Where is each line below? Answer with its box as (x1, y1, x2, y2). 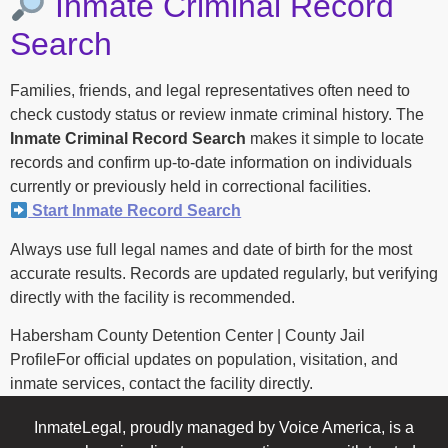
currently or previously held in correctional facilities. (10, 178, 371, 196)
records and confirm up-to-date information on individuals (10, 154, 412, 172)
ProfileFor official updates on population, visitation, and (10, 351, 398, 369)
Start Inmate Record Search (28, 202, 242, 220)
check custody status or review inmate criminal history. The (10, 106, 424, 124)
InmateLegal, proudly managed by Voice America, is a (34, 419, 414, 437)
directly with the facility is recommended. (10, 288, 295, 306)
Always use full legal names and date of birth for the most (10, 240, 412, 258)
